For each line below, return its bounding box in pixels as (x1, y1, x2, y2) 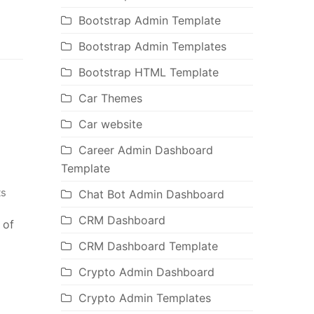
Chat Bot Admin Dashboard (78, 187, 224, 202)
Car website (78, 117, 142, 132)
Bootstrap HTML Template (78, 65, 219, 80)
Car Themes (78, 91, 142, 106)
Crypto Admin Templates (78, 291, 211, 306)
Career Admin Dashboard (78, 143, 213, 158)
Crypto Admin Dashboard (78, 265, 214, 280)
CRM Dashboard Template (78, 239, 218, 254)
